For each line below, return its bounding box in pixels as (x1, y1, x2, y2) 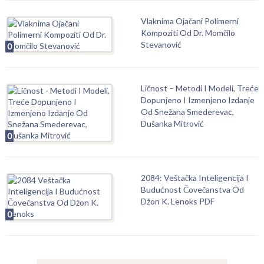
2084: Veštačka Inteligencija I (140, 173, 249, 183)
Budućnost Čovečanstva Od (140, 184, 244, 194)
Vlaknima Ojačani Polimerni (140, 16, 239, 26)
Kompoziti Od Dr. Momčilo (140, 28, 235, 38)
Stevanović (140, 39, 181, 49)
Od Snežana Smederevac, (140, 107, 234, 117)
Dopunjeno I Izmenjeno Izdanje (140, 95, 255, 105)
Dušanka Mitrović (140, 118, 204, 128)
